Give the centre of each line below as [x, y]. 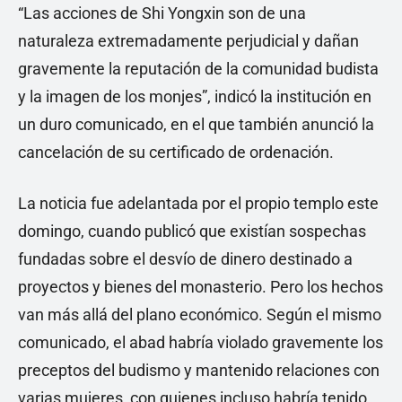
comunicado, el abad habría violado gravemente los [201, 343]
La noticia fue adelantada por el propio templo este [198, 204]
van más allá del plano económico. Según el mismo [200, 315]
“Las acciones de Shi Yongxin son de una [162, 13]
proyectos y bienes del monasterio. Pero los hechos [201, 287]
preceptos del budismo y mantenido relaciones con [199, 371]
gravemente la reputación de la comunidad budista [198, 69]
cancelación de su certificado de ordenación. [176, 153]
